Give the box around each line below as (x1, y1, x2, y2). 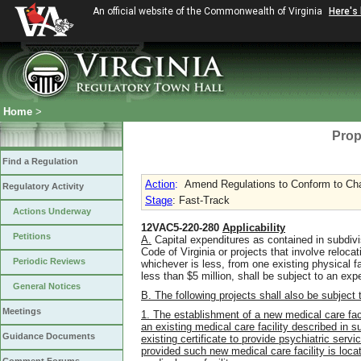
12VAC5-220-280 (141, 222, 222, 234)
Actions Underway (13, 206, 91, 216)
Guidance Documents (2, 331, 95, 341)
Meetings (2, 306, 41, 316)
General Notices (13, 281, 81, 291)
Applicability (222, 222, 285, 234)
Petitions (13, 231, 51, 241)
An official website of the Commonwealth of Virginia (93, 6, 325, 17)
